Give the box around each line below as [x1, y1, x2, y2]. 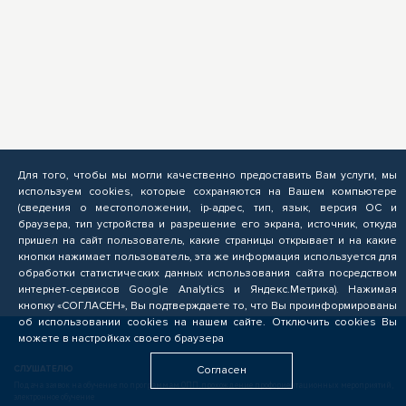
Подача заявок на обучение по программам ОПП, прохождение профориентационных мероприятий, [14, 380, 392, 390]
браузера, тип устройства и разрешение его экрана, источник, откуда [18, 217, 397, 231]
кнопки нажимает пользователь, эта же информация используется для [18, 250, 397, 264]
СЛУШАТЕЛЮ [14, 363, 73, 374]
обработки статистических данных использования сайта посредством [18, 266, 397, 280]
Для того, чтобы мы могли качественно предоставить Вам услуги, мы [18, 169, 397, 182]
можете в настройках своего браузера [18, 332, 224, 345]
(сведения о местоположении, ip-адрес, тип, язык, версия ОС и [18, 201, 397, 215]
